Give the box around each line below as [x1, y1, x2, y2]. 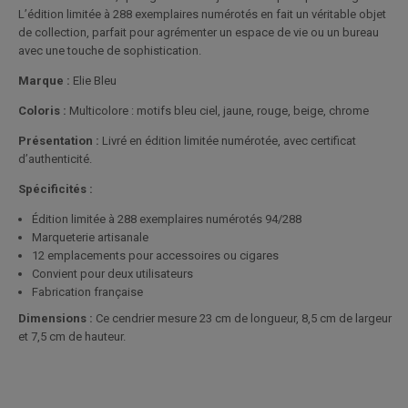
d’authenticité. [18, 152, 92, 166]
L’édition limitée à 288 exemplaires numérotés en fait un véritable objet [18, 7, 386, 21]
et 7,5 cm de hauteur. [18, 330, 126, 343]
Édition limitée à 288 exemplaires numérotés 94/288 [32, 212, 301, 226]
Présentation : [18, 134, 99, 148]
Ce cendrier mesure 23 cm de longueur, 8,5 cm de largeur [93, 311, 392, 325]
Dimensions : [18, 311, 93, 325]
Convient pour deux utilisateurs [32, 267, 193, 280]
